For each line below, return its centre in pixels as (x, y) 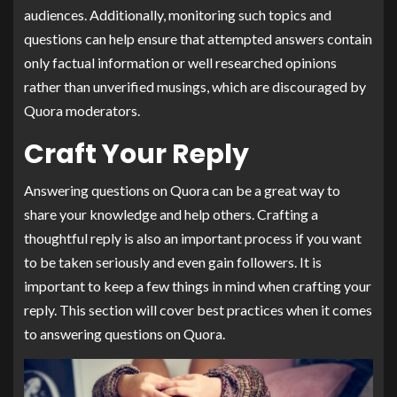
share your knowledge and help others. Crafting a (171, 214)
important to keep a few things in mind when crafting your (198, 285)
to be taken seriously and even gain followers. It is (173, 261)
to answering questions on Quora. (125, 333)
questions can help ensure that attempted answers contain (198, 38)
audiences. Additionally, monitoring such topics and (178, 14)
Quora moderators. (82, 110)
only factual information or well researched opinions (180, 62)
